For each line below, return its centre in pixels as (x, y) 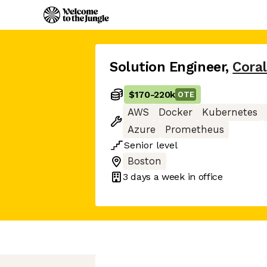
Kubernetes (230, 112)
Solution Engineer (168, 67)
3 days (137, 176)
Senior (139, 145)
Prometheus (195, 130)
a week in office (187, 176)
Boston (145, 161)
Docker (176, 112)
